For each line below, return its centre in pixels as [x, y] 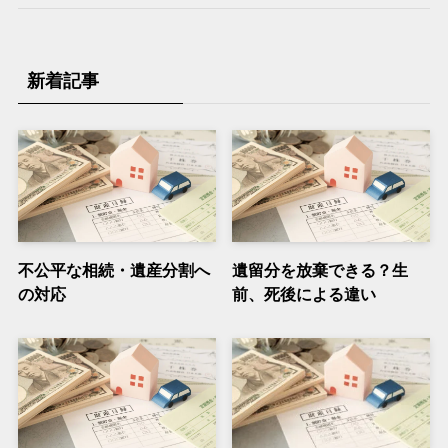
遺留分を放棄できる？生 [320, 269]
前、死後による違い [304, 293]
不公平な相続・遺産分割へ [113, 269]
